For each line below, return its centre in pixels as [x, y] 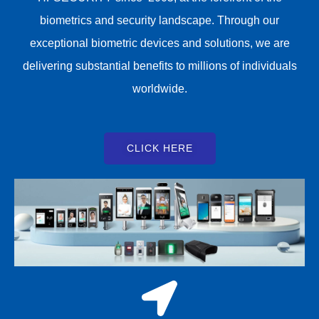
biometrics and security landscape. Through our [159, 20]
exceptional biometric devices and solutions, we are [159, 43]
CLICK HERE [159, 149]
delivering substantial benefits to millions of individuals [159, 66]
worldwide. [159, 88]
